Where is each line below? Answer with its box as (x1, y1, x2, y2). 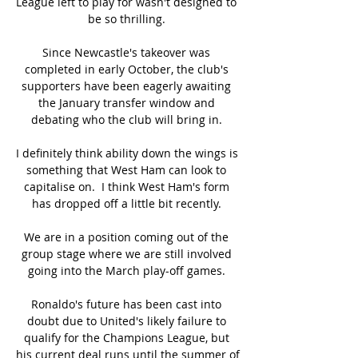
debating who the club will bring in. (30, 111, 225, 127)
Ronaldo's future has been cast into (31, 296, 221, 312)
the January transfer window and (38, 94, 215, 110)
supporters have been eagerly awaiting (22, 78, 231, 93)
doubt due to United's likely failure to (26, 312, 226, 328)
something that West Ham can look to (26, 161, 226, 177)
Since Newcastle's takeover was (42, 44, 210, 60)
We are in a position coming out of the (24, 229, 229, 245)
